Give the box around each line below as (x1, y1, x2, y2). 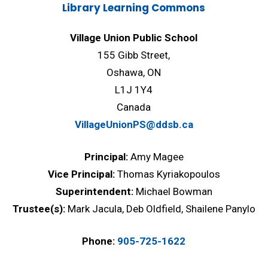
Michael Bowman (135, 185, 212, 197)
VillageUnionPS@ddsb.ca (74, 118, 193, 130)
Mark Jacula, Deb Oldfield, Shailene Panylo (67, 203, 255, 215)
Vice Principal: (47, 168, 117, 180)
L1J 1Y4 (115, 84, 153, 96)
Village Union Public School (70, 32, 198, 44)
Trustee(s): (12, 203, 68, 215)
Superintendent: (55, 185, 136, 197)
